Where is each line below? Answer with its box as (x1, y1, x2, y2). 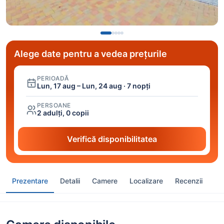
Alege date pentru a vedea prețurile (14, 48, 167, 59)
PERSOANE (37, 101, 71, 109)
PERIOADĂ (37, 74, 69, 82)
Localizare (129, 176, 163, 185)
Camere (92, 176, 117, 185)
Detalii (60, 176, 80, 185)
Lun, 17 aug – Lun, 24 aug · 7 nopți (37, 81, 150, 90)
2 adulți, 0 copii (37, 108, 89, 117)
